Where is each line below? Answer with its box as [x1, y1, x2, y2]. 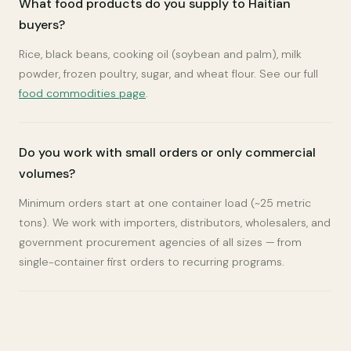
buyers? [19, 16, 65, 33]
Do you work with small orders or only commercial [19, 144, 316, 161]
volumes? [19, 165, 75, 182]
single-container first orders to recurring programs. [19, 255, 284, 269]
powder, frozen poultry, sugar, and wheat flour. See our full [19, 67, 318, 81]
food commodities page [19, 86, 146, 100]
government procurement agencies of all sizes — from [19, 235, 302, 249]
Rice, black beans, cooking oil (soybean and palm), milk [19, 47, 302, 61]
